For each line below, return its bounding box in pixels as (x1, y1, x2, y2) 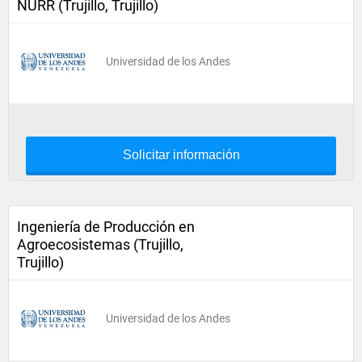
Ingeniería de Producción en (17, 218, 195, 235)
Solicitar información (122, 148, 240, 162)
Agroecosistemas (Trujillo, (17, 236, 183, 253)
